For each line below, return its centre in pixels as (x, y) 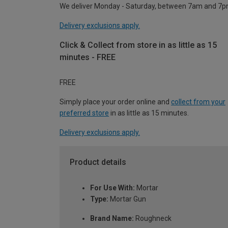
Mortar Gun (127, 199)
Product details (98, 162)
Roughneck (153, 219)
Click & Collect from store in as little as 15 (138, 45)
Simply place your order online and (115, 102)
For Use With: (112, 188)
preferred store (84, 113)
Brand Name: (112, 219)
